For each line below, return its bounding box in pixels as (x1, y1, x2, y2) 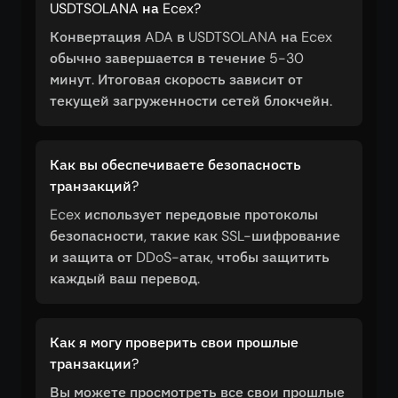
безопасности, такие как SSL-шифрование (50, 227, 340, 245)
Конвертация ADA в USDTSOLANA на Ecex (50, 28, 332, 46)
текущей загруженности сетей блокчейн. (50, 92, 332, 110)
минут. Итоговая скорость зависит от (50, 70, 303, 89)
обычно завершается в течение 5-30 (50, 49, 304, 68)
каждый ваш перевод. (50, 269, 200, 288)
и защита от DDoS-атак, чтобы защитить (50, 248, 330, 267)
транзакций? (50, 177, 139, 195)
